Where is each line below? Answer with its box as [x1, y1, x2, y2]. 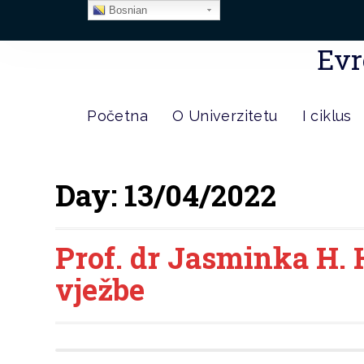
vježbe [55, 270, 145, 309]
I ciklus [301, 107, 352, 124]
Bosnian [105, 4, 147, 16]
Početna [87, 107, 148, 124]
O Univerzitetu [171, 107, 278, 124]
